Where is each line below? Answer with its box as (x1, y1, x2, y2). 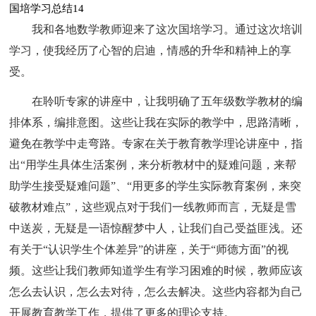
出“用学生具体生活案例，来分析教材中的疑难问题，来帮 (9, 158, 297, 171)
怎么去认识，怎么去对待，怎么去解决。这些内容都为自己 (9, 285, 303, 298)
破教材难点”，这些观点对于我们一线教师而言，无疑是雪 (9, 200, 297, 213)
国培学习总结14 (9, 2, 85, 14)
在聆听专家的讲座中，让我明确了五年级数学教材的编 (32, 95, 303, 107)
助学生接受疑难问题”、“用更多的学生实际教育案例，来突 (9, 179, 302, 192)
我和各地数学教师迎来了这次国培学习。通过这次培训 (32, 23, 303, 35)
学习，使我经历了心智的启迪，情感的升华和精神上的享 (9, 44, 292, 56)
